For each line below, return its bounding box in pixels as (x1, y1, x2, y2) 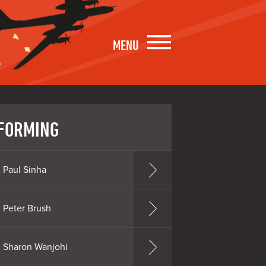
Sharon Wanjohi (2, 240, 68, 253)
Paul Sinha (2, 163, 46, 176)
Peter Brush (2, 202, 51, 214)
